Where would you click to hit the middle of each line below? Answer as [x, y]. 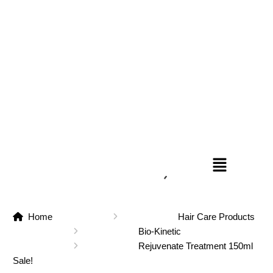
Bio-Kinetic [159, 231]
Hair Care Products [216, 217]
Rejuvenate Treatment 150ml [195, 246]
